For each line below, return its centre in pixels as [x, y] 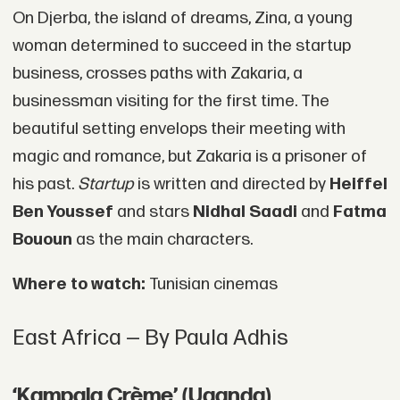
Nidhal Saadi [245, 212]
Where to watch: [79, 284]
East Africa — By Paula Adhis [150, 337]
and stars [154, 212]
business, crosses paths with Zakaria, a [157, 73]
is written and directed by [231, 184]
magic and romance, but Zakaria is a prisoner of [189, 156]
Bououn [42, 239]
